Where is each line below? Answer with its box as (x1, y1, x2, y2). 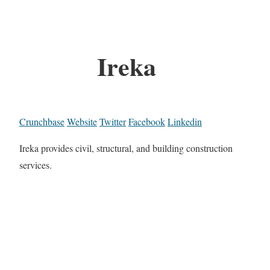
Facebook (128, 115, 165, 128)
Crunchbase (19, 115, 64, 128)
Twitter (99, 115, 126, 128)
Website (67, 115, 97, 128)
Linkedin (168, 115, 202, 128)
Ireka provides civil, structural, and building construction (19, 142, 233, 155)
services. (19, 159, 52, 172)
